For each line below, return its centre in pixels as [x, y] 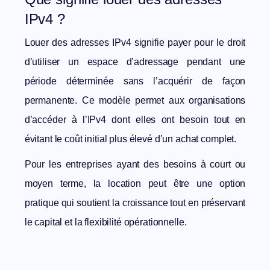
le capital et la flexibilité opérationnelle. [105, 222]
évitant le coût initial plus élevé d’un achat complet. [130, 139]
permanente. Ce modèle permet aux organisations [135, 101]
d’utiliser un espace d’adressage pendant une [135, 62]
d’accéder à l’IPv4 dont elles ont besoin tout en [135, 120]
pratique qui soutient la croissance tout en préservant [135, 203]
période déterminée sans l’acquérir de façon [135, 81]
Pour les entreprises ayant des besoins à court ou [135, 165]
